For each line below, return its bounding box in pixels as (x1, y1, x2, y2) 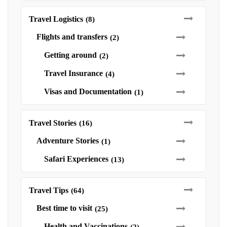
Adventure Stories (36, 136, 99, 145)
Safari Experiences (44, 155, 108, 163)
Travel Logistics (29, 15, 83, 23)
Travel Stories (29, 119, 77, 127)
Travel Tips (29, 186, 68, 195)
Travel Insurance (44, 69, 103, 78)
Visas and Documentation (44, 87, 132, 96)
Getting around (44, 51, 97, 59)
